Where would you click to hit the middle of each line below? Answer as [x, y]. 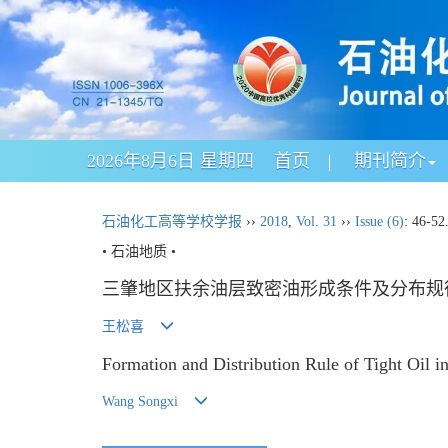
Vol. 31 [316, 221]
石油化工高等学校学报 [172, 221]
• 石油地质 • [139, 251]
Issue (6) [379, 221]
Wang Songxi [140, 401]
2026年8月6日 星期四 [170, 161]
